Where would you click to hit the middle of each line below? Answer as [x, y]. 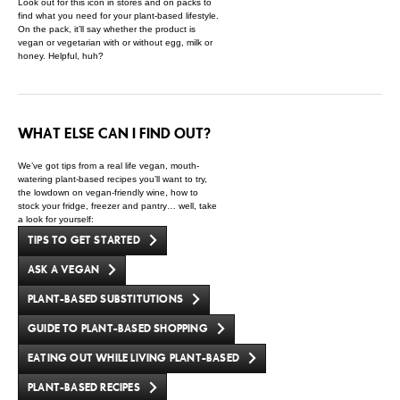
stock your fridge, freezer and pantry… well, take [117, 206]
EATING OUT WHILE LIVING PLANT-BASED [133, 358]
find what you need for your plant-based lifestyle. [118, 16]
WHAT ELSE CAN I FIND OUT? [114, 133]
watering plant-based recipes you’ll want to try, [112, 179]
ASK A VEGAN [64, 270]
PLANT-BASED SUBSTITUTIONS [105, 299]
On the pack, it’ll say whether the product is [107, 29]
